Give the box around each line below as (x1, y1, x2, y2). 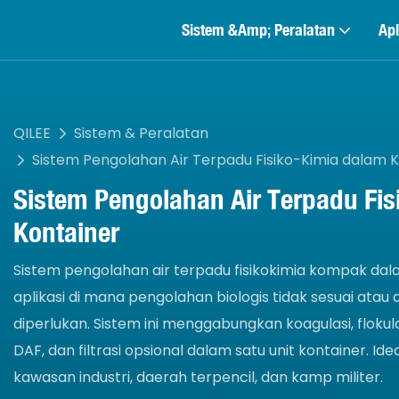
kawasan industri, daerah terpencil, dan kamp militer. (13, 367, 383, 388)
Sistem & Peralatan (74, 123, 208, 144)
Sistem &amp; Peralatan (182, 20, 335, 39)
